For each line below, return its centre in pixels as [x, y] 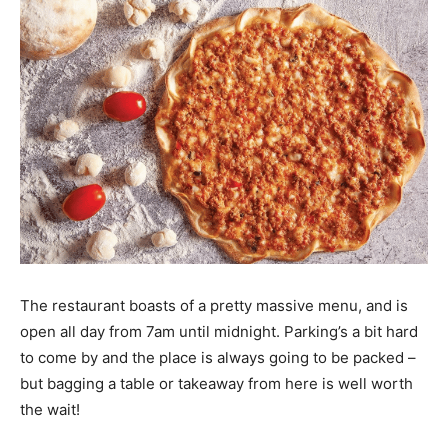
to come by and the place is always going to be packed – [218, 357]
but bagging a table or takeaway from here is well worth [216, 383]
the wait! [50, 409]
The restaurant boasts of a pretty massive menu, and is [214, 305]
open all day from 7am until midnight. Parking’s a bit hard [219, 331]
